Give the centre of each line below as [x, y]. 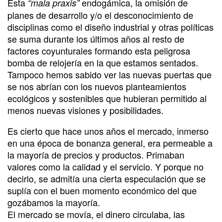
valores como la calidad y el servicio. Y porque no [106, 166]
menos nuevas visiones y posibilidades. [85, 110]
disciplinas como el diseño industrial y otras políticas [111, 27]
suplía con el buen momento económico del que [102, 190]
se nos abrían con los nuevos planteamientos [97, 86]
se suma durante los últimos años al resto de [96, 38]
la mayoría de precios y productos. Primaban [96, 154]
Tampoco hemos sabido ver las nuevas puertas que [110, 74]
